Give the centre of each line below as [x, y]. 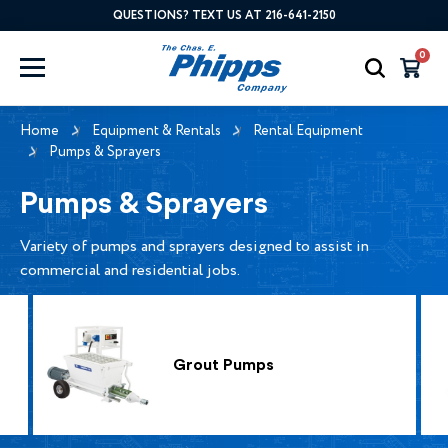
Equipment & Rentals [156, 130]
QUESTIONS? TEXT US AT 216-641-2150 [224, 15]
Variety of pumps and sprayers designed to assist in [194, 246]
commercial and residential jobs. [130, 270]
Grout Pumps [223, 364]
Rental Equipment [308, 130]
